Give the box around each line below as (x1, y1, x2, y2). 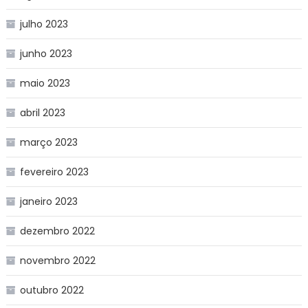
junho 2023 (19, 46, 72, 60)
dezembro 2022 (19, 223, 95, 238)
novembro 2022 (19, 253, 96, 267)
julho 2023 (19, 16, 68, 31)
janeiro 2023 (19, 194, 78, 208)
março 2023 (19, 135, 78, 149)
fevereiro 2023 (19, 164, 89, 179)
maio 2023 (19, 76, 70, 90)
